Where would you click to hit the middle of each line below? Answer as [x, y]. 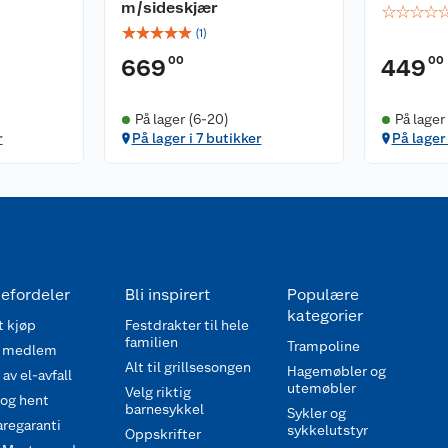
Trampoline [323, 346]
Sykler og [316, 413]
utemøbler [321, 388]
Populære [322, 294]
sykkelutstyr [327, 430]
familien [151, 342]
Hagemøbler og [336, 371]
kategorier [324, 315]
